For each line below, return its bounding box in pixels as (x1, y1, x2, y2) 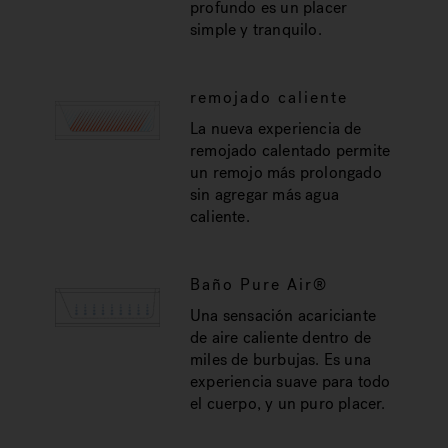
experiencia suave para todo (189, 371, 391, 392)
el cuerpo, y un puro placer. (189, 393, 386, 414)
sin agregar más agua (189, 184, 339, 205)
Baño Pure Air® (189, 274, 328, 295)
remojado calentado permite (189, 140, 391, 161)
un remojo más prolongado (189, 162, 382, 183)
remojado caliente (189, 87, 348, 108)
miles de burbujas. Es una (189, 349, 371, 370)
